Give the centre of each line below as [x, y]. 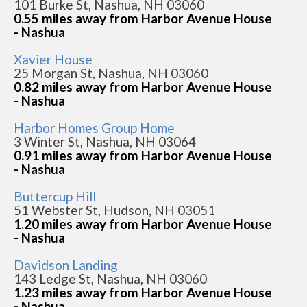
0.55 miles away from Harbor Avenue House [143, 18]
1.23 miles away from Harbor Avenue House [143, 292]
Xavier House [53, 59]
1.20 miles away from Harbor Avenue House [143, 224]
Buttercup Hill [55, 196]
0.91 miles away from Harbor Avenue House [143, 155]
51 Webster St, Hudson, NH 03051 [114, 210]
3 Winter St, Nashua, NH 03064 [105, 142]
